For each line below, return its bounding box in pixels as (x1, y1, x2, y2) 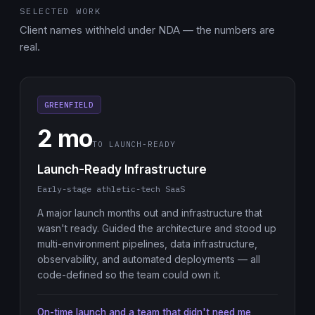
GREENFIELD (44, 100, 94, 110)
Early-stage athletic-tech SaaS (37, 184, 185, 194)
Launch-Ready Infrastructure (37, 162, 207, 176)
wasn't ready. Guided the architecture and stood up (37, 222, 276, 234)
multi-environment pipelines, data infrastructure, (37, 238, 257, 250)
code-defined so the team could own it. (37, 269, 221, 281)
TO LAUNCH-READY (92, 139, 176, 149)
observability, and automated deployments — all (37, 253, 260, 265)
